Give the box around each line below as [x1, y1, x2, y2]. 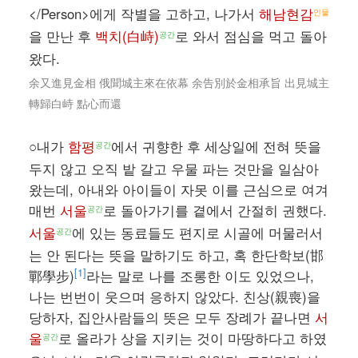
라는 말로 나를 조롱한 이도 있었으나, [86, 266, 314, 286]
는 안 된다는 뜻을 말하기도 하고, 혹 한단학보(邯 [29, 245, 324, 265]
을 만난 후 [29, 26, 95, 46]
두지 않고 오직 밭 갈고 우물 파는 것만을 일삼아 [29, 159, 319, 179]
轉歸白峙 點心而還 [29, 95, 121, 112]
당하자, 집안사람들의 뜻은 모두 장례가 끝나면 [29, 308, 315, 328]
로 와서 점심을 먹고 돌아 [175, 26, 327, 46]
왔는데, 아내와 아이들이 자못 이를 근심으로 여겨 [29, 180, 328, 200]
